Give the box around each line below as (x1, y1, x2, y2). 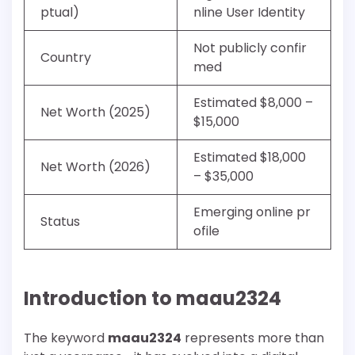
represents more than (181, 328, 324, 347)
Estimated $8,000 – (193, 93, 313, 112)
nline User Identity (193, 2, 305, 21)
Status (40, 212, 80, 231)
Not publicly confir (193, 38, 307, 57)
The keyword (24, 328, 108, 347)
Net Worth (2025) (40, 102, 151, 121)
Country (40, 48, 91, 67)
